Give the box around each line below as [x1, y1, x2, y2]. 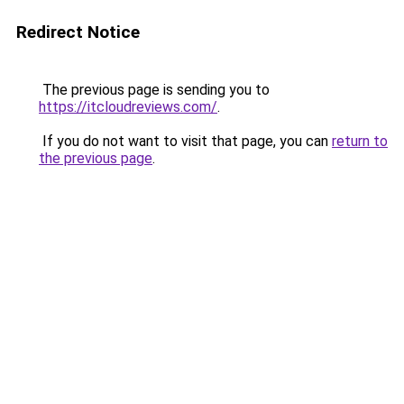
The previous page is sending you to [39, 81, 270, 98]
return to [332, 133, 388, 150]
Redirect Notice [16, 22, 140, 42]
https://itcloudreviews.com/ [39, 98, 217, 115]
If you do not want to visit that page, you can [39, 133, 332, 150]
